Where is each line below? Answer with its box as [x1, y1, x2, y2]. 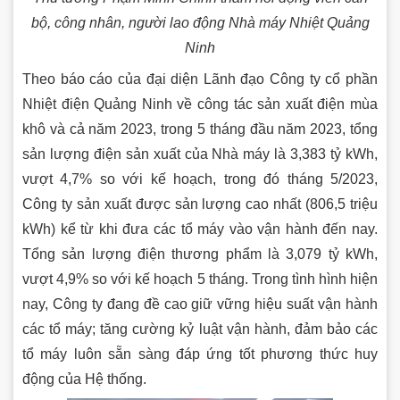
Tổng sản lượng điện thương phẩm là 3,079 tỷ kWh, [22, 246, 378, 262]
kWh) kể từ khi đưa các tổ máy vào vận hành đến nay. [22, 221, 378, 237]
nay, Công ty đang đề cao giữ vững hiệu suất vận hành [22, 296, 378, 312]
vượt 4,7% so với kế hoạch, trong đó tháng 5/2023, [22, 171, 378, 187]
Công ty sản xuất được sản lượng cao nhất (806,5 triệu [22, 196, 378, 212]
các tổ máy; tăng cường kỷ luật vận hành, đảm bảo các [22, 321, 378, 337]
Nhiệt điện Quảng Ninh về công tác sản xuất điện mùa [22, 96, 378, 112]
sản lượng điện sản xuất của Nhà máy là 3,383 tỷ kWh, [22, 146, 378, 162]
